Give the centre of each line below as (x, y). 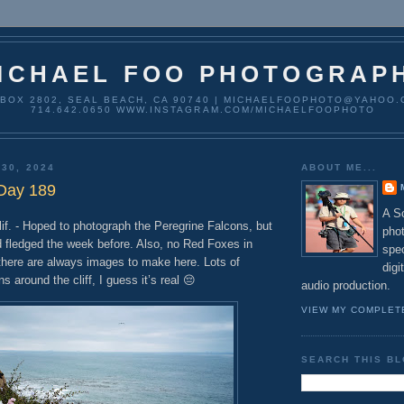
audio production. (346, 285)
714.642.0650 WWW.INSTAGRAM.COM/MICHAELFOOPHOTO (203, 109)
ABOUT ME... (340, 167)
